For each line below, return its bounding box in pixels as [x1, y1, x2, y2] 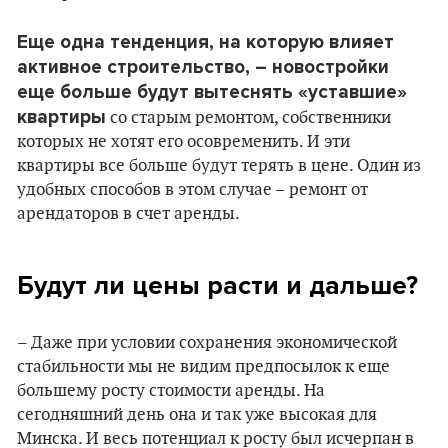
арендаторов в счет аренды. [17, 204, 240, 224]
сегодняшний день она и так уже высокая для [17, 405, 377, 425]
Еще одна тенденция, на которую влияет [17, 31, 394, 53]
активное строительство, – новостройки [17, 56, 389, 78]
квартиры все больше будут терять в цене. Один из [17, 156, 421, 176]
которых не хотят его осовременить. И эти [17, 132, 350, 152]
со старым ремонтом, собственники [106, 108, 391, 128]
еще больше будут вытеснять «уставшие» [17, 81, 407, 103]
